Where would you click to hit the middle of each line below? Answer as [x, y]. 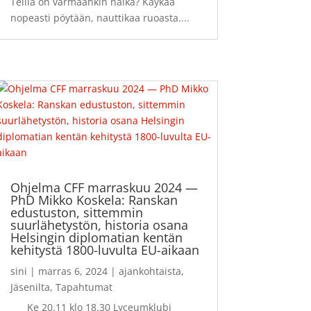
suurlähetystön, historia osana [99, 225]
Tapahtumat [84, 287]
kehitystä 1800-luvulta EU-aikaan [104, 250]
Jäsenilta [30, 287]
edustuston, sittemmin [76, 212]
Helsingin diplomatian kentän [96, 237]
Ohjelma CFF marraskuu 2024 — [104, 187]
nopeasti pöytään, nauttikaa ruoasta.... [100, 17]
